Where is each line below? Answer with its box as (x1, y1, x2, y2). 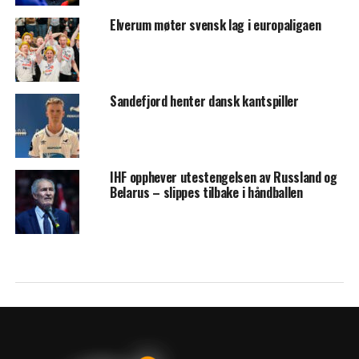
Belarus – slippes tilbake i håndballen (109, 182, 303, 202)
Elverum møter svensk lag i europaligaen (109, 14, 321, 34)
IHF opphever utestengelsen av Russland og (109, 167, 337, 187)
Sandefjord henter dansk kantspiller (109, 91, 299, 111)
